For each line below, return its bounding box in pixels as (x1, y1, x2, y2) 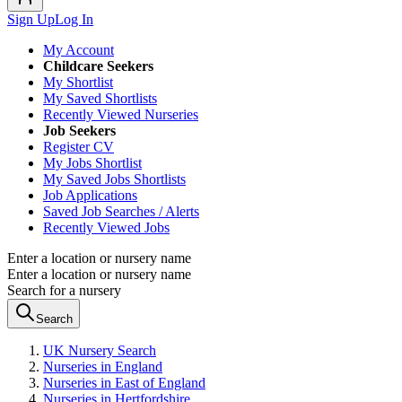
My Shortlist (43, 74, 113, 90)
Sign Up (7, 12, 55, 27)
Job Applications (43, 188, 137, 203)
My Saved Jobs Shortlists (43, 171, 186, 187)
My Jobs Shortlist (43, 155, 142, 170)
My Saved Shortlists (43, 91, 157, 106)
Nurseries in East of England (43, 375, 205, 390)
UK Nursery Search (43, 343, 156, 358)
